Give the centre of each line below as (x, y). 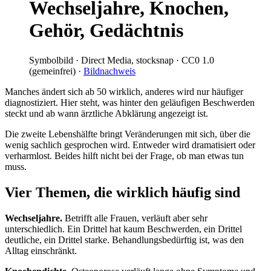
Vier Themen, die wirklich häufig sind (122, 192)
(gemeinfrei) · (56, 71)
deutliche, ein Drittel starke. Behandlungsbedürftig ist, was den (124, 240)
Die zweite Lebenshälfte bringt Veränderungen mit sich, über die (128, 134)
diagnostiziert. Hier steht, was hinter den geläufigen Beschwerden (130, 102)
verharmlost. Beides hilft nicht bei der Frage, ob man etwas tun (124, 155)
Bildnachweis (109, 71)
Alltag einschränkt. (41, 250)
